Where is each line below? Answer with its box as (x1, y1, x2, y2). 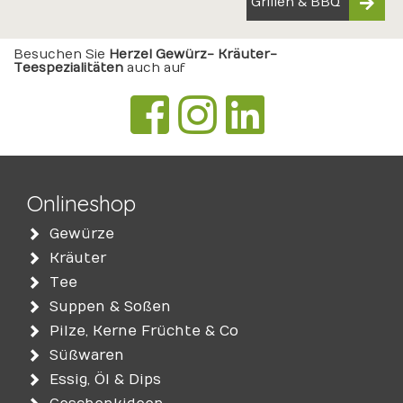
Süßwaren (49, 347, 124, 363)
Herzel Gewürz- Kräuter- (105, 47, 277, 62)
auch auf (127, 60, 185, 76)
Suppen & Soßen (49, 299, 171, 315)
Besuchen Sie (13, 47, 105, 62)
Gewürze (49, 226, 114, 242)
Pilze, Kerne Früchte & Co (49, 323, 238, 339)
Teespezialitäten (13, 60, 127, 76)
